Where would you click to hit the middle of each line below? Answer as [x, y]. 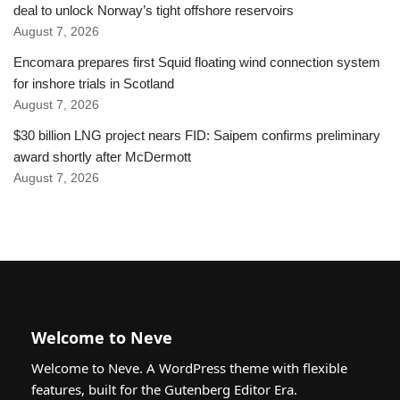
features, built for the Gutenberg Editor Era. [164, 389]
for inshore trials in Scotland [94, 83]
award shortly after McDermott [102, 156]
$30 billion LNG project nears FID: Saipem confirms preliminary [197, 135]
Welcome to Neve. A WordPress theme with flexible [189, 367]
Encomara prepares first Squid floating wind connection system [197, 62]
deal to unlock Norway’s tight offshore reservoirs [154, 10]
